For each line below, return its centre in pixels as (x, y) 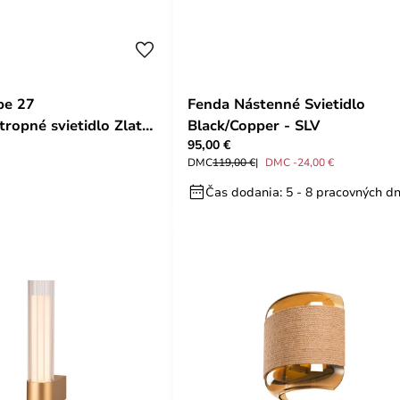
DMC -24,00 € (300, 162)
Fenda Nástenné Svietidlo (276, 104)
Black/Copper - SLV (254, 125)
